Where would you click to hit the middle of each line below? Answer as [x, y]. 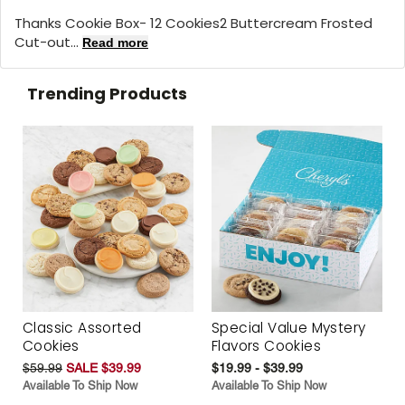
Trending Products [107, 93]
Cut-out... [48, 42]
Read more [115, 42]
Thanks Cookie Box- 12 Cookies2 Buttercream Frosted [193, 23]
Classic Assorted [82, 328]
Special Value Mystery [289, 328]
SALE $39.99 [104, 368]
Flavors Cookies [267, 346]
